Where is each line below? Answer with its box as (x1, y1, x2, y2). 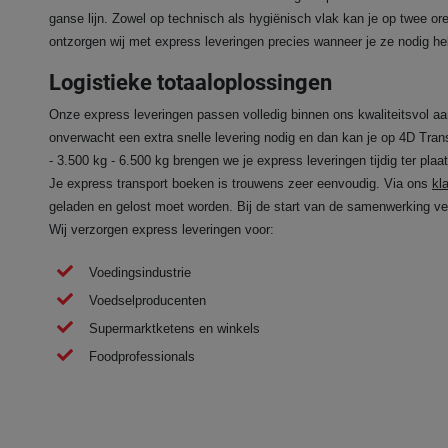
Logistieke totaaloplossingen (49, 68, 332, 95)
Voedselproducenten (89, 292, 206, 308)
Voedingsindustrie (89, 264, 191, 280)
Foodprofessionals (89, 348, 195, 364)
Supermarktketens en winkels (89, 320, 260, 336)
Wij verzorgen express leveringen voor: (49, 221, 274, 237)
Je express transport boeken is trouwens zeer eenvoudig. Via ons (49, 175, 432, 191)
